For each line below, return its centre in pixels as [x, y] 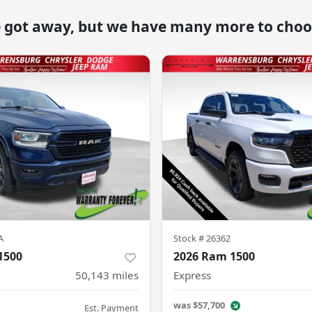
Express [192, 275]
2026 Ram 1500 [214, 257]
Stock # [190, 239]
